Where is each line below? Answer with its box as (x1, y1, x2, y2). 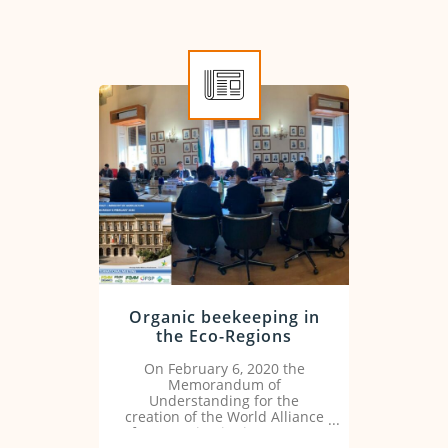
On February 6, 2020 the (143, 359, 305, 378)
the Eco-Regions (156, 325, 292, 347)
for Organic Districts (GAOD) (130, 423, 318, 442)
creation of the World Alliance (124, 407, 324, 426)
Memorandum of (167, 375, 281, 394)
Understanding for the (149, 391, 299, 410)
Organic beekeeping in (128, 306, 320, 328)
